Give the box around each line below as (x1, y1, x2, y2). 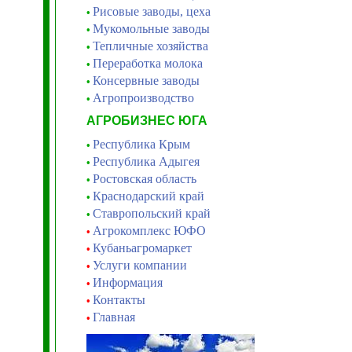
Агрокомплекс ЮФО (92, 224, 206, 237)
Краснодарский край (92, 189, 204, 203)
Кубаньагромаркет (92, 241, 192, 255)
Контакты (92, 293, 145, 306)
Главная (92, 310, 135, 324)
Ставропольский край (92, 207, 211, 220)
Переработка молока (92, 57, 203, 70)
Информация (92, 276, 163, 289)
